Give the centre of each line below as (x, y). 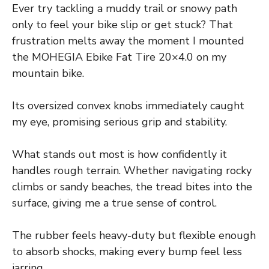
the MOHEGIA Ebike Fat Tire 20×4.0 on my (119, 57)
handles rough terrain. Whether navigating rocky (132, 170)
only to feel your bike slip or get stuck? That (122, 24)
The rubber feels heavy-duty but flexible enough (134, 235)
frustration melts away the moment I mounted (128, 41)
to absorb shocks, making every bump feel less (127, 251)
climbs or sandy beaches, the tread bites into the (132, 186)
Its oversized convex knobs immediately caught (128, 105)
